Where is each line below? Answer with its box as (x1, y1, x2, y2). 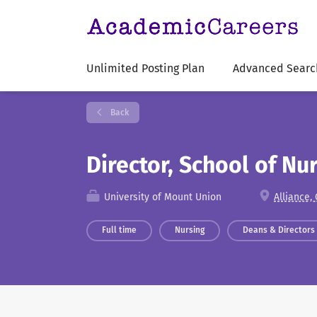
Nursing (175, 225, 204, 235)
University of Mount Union (101, 191, 221, 203)
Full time (102, 225, 137, 235)
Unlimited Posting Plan (86, 62, 204, 75)
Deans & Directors (243, 225, 315, 235)
